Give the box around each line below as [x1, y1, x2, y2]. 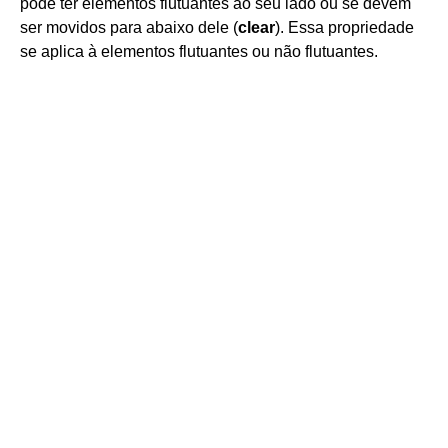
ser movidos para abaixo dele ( [20, 19, 238, 36]
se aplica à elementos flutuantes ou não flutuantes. [20, 43, 378, 60]
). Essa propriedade [275, 19, 414, 36]
